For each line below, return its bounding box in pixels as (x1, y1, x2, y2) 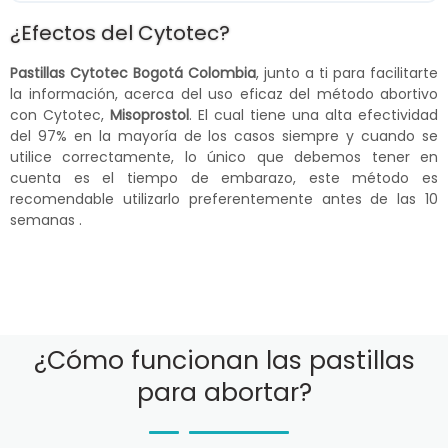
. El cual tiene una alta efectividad (189, 104, 438, 125)
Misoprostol (110, 104, 189, 125)
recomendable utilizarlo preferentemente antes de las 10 (10, 188, 438, 209)
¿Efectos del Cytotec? (10, 18, 230, 47)
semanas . (10, 209, 82, 230)
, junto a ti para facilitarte (256, 62, 438, 83)
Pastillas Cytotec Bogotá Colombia (10, 62, 256, 83)
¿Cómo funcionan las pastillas (33, 342, 415, 378)
